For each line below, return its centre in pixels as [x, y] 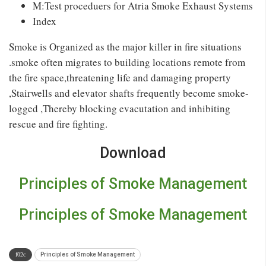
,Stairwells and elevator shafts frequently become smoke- [129, 93]
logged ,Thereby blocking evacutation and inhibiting [120, 108]
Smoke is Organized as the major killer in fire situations [125, 46]
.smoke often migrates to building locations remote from [127, 62]
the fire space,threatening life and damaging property [120, 77]
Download [133, 153]
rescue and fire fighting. [58, 123]
